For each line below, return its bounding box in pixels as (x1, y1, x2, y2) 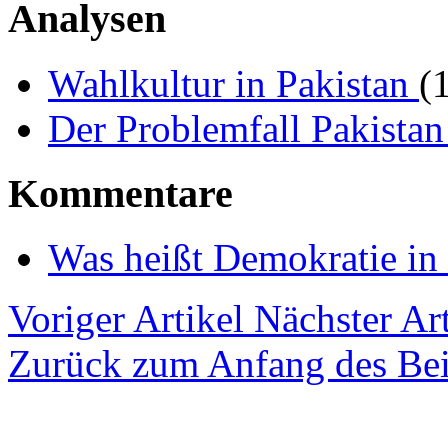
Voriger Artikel (8, 297, 254, 341)
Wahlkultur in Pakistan (48, 61, 419, 105)
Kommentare (8, 170, 233, 216)
